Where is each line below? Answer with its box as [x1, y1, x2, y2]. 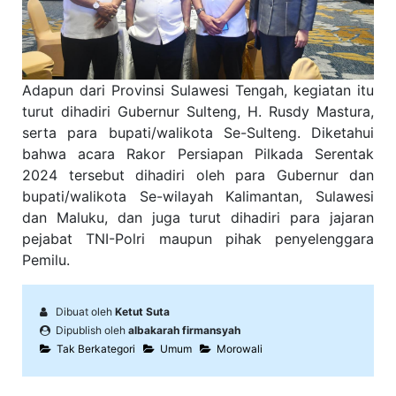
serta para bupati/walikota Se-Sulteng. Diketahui [22, 124, 374, 142]
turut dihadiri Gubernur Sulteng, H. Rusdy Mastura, [22, 103, 374, 121]
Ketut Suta [115, 305, 170, 319]
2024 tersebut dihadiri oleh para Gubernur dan [22, 166, 374, 185]
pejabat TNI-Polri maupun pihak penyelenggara [22, 230, 374, 248]
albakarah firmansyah [128, 324, 240, 338]
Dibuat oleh [48, 305, 115, 319]
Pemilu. [22, 251, 70, 270]
